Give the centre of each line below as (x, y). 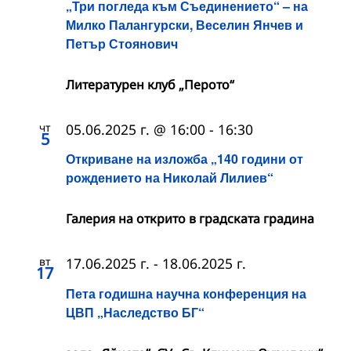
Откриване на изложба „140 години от (185, 159)
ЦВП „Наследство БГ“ (135, 312)
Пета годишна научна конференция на (186, 293)
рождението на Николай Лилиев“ (170, 178)
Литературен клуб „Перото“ (150, 85)
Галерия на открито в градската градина (190, 219)
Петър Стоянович (122, 44)
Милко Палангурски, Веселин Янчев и (185, 25)
